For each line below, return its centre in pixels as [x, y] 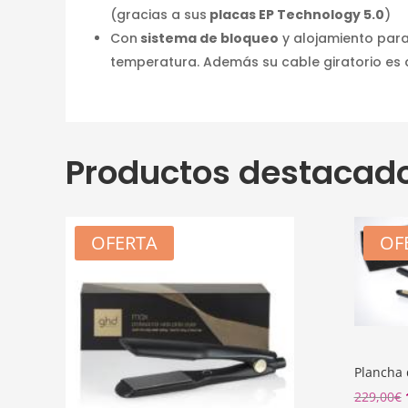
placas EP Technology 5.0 [296, 14]
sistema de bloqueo [208, 38]
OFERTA [124, 242]
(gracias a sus [158, 14]
